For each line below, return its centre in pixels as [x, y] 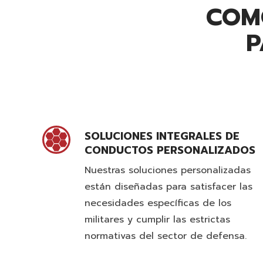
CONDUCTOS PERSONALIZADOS [170, 150]
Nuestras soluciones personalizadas [168, 170]
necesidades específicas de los [158, 203]
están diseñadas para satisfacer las [168, 187]
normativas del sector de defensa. [166, 236]
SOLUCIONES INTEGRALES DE [162, 136]
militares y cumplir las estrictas [157, 220]
